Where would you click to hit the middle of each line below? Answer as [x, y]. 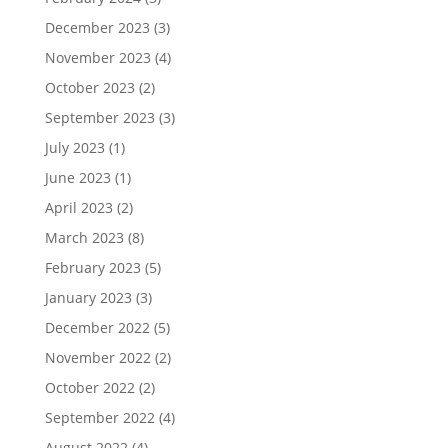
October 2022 [89, 387]
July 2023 [74, 147]
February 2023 [92, 267]
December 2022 [97, 327]
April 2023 [78, 207]
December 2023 [97, 27]
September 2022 [99, 417]
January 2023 [88, 297]
